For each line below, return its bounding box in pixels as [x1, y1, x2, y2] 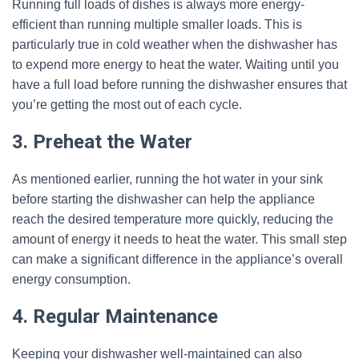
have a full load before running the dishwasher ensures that [12, 78, 347, 91]
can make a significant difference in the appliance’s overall [12, 252, 343, 266]
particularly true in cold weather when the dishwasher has [12, 38, 337, 51]
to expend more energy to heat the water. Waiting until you [12, 58, 339, 71]
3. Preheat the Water [12, 131, 192, 153]
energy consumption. [12, 272, 131, 286]
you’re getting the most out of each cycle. [12, 98, 242, 111]
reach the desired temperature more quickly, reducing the [12, 212, 333, 226]
